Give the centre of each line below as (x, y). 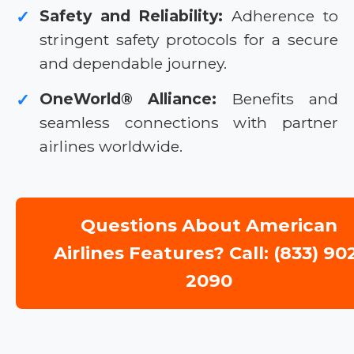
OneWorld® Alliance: (128, 99)
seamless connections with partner (189, 123)
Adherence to (281, 16)
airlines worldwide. (111, 147)
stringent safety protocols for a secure (189, 40)
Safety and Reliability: (132, 16)
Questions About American (209, 226)
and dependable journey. (133, 64)
